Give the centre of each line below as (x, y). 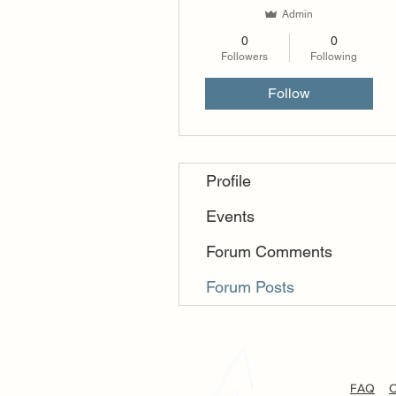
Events (230, 216)
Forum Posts (250, 287)
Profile (228, 181)
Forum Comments (269, 251)
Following (334, 57)
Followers (244, 57)
